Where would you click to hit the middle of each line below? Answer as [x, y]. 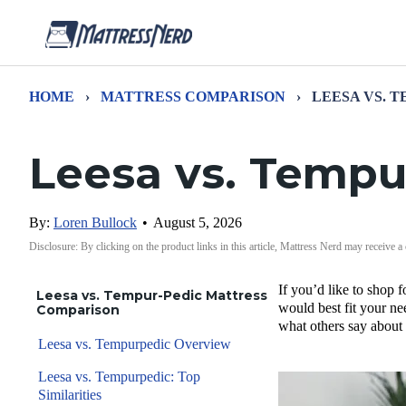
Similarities [72, 395]
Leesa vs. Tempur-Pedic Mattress [152, 295]
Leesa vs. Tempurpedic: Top [119, 377]
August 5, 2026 [198, 222]
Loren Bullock [95, 222]
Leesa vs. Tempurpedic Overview [135, 344]
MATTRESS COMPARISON [193, 97]
